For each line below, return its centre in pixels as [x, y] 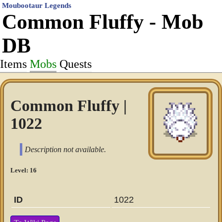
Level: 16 [24, 170]
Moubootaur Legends [37, 5]
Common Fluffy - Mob [103, 22]
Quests [76, 64]
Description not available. [66, 149]
